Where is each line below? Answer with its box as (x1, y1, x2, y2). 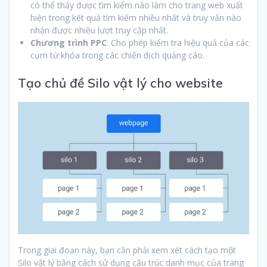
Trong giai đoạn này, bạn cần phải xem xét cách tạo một (18, 244, 236, 256)
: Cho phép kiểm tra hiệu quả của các (107, 37, 249, 49)
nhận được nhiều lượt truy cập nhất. (30, 24, 168, 36)
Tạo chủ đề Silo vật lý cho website (18, 75, 223, 91)
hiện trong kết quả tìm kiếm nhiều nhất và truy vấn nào (30, 12, 241, 24)
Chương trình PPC (30, 37, 107, 49)
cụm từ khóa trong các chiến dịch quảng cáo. (30, 49, 204, 61)
